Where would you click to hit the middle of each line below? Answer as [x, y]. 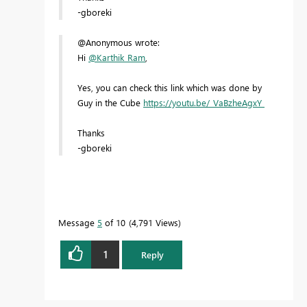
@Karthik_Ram [117, 57]
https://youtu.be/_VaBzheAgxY [204, 102]
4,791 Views [155, 222]
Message [78, 222]
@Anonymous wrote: [119, 42]
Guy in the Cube [110, 102]
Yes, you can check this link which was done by [170, 87]
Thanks [91, 132]
